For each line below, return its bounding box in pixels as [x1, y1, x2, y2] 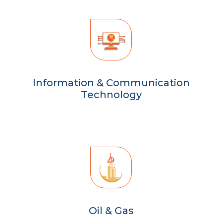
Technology [80, 88, 142, 101]
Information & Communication [32, 76, 190, 89]
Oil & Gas [88, 204, 134, 217]
